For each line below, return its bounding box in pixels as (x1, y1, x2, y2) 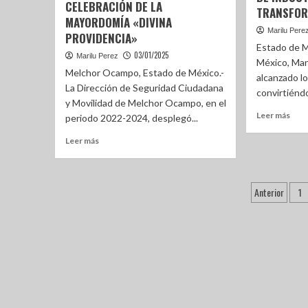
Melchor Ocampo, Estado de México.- (65, 67, 224, 78)
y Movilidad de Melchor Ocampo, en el (65, 97, 226, 109)
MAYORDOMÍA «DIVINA (65, 14, 172, 31)
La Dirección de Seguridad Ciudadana (65, 82, 223, 93)
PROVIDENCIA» (65, 30, 137, 47)
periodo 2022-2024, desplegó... (65, 112, 198, 124)
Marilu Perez (76, 52, 118, 60)
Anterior (254, 185, 284, 199)
